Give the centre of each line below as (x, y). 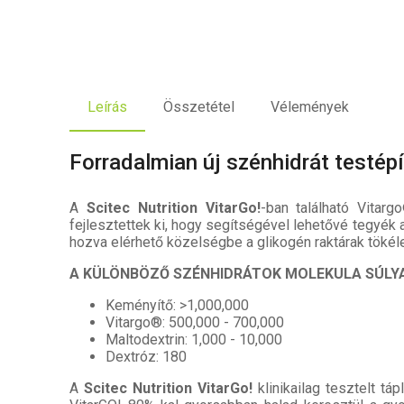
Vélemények (310, 106)
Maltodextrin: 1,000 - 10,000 (194, 339)
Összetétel (199, 106)
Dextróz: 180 (146, 356)
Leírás (107, 106)
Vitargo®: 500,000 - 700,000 (195, 322)
